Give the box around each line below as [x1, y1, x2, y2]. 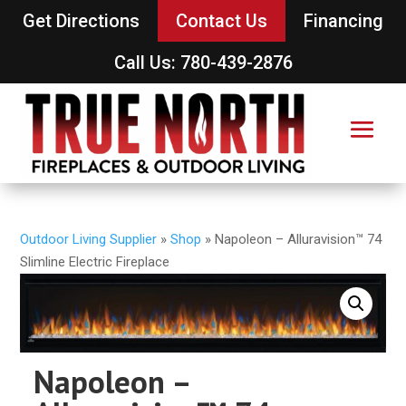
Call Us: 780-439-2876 [113, 52, 293, 73]
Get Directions [23, 10, 140, 32]
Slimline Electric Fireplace [20, 253, 170, 270]
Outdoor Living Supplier [20, 230, 158, 247]
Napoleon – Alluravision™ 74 [215, 230, 382, 247]
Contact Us [176, 10, 267, 32]
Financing [304, 10, 383, 32]
